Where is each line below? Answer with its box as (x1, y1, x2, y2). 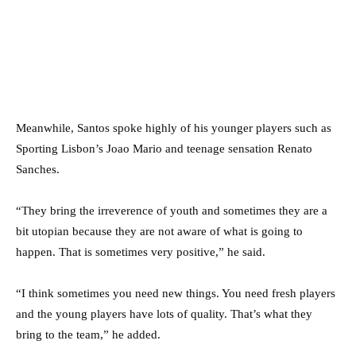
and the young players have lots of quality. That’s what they (16, 307, 312, 320)
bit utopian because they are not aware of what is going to (16, 224, 303, 238)
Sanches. (16, 162, 60, 176)
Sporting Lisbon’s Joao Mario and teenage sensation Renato (16, 141, 312, 155)
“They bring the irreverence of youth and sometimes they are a (16, 203, 327, 217)
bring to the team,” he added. (16, 327, 161, 341)
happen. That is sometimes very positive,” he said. (16, 245, 265, 258)
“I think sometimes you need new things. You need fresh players (16, 286, 335, 300)
